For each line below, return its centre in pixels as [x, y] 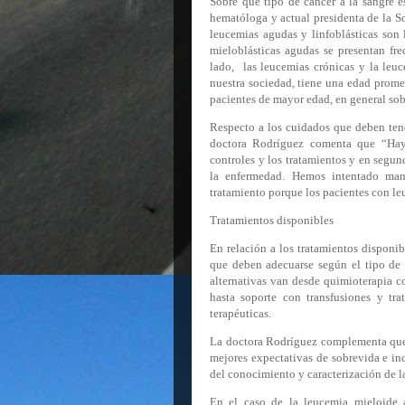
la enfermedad [246, 176]
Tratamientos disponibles [272, 220]
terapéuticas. [242, 313]
